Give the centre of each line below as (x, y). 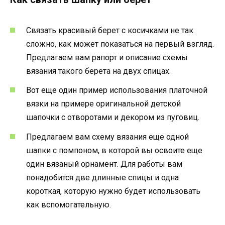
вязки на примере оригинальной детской (103, 104)
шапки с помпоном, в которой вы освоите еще (114, 150)
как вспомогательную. (69, 204)
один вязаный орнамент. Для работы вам (104, 164)
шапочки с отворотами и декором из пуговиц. (113, 118)
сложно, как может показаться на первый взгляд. (120, 44)
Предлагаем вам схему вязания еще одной (107, 137)
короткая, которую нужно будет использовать (113, 191)
